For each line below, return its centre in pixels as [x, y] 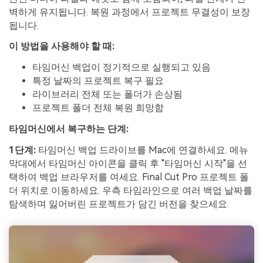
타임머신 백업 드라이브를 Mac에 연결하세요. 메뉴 [142, 150]
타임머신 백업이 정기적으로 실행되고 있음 [122, 68]
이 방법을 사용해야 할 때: [62, 46]
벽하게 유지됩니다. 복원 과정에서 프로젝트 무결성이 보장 [129, 12]
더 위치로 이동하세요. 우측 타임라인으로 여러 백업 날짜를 [131, 190]
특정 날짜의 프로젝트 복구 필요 [98, 81]
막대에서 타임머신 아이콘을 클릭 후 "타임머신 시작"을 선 [128, 163]
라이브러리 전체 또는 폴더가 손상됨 [107, 95]
